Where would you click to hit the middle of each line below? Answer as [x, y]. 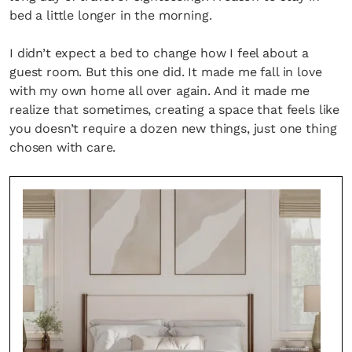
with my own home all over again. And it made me [159, 91]
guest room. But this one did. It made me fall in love [166, 72]
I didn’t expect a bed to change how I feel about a [159, 53]
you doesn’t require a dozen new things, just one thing [173, 128]
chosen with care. [63, 147]
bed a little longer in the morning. [111, 15]
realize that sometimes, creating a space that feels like [175, 110]
